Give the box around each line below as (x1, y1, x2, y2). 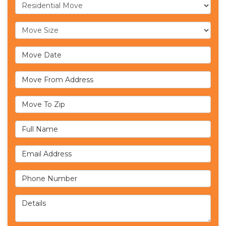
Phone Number (15, 170, 80, 180)
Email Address (15, 145, 77, 155)
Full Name (15, 121, 58, 131)
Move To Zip (15, 96, 69, 106)
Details (15, 195, 45, 205)
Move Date (15, 46, 62, 56)
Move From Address (15, 71, 102, 81)
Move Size (15, 22, 60, 32)
